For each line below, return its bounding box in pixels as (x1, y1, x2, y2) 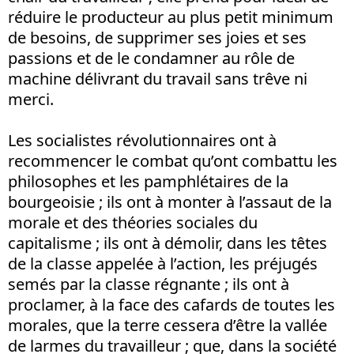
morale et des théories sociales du (8, 212, 258, 233)
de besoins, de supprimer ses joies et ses (8, 27, 307, 48)
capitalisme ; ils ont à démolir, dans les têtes (8, 232, 327, 254)
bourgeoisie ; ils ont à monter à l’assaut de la (8, 191, 332, 213)
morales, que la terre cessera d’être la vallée (8, 314, 327, 336)
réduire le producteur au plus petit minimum (8, 6, 333, 28)
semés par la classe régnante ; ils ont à (8, 273, 289, 295)
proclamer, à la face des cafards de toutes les (8, 294, 335, 315)
